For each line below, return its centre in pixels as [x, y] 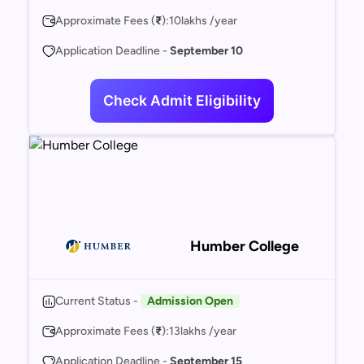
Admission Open [190, 301]
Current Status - [98, 301]
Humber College [244, 246]
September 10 [206, 51]
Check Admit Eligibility [182, 100]
